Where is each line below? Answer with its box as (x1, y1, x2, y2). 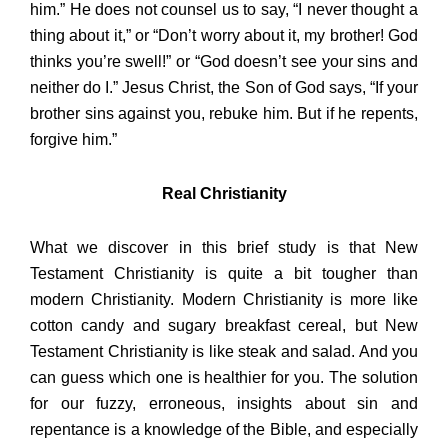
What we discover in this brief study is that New (30, 239, 418, 257)
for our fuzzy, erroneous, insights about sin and (30, 395, 418, 413)
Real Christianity (161, 185, 287, 203)
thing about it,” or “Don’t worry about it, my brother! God (30, 27, 418, 45)
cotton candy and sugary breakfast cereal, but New (30, 317, 418, 335)
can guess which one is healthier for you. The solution (30, 369, 418, 387)
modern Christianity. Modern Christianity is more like (30, 291, 418, 309)
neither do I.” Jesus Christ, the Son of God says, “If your (30, 79, 418, 97)
